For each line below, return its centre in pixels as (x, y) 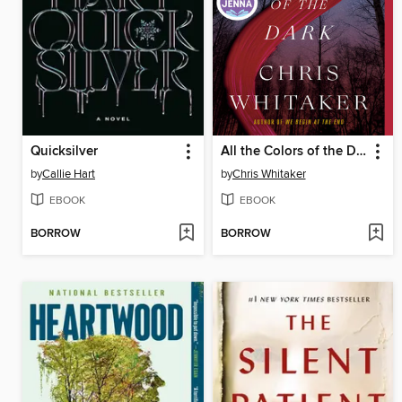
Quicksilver (64, 151)
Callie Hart (69, 174)
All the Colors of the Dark (361, 151)
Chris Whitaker (269, 174)
